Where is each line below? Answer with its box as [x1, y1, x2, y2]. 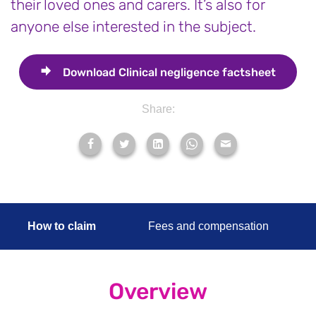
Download [63, 66, 116, 79]
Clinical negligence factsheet [116, 66, 276, 79]
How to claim [28, 219, 96, 232]
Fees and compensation [148, 219, 269, 232]
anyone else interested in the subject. [11, 18, 256, 35]
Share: [141, 103, 175, 115]
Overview [109, 277, 207, 305]
